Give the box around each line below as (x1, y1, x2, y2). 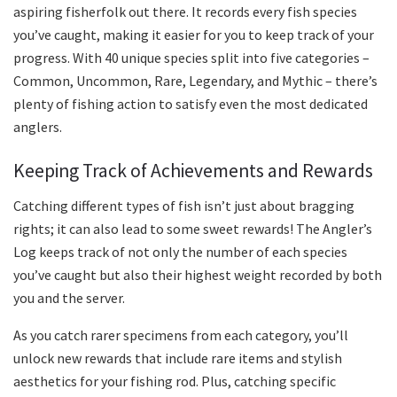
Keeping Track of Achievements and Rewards (13, 158, 373, 183)
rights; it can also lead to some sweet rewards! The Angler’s (13, 219, 372, 237)
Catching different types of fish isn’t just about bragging (13, 196, 354, 214)
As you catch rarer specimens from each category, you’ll (13, 325, 348, 344)
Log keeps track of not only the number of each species (13, 242, 347, 261)
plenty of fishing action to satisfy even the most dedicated (13, 95, 368, 113)
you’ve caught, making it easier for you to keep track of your (13, 26, 374, 44)
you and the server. (13, 288, 125, 307)
